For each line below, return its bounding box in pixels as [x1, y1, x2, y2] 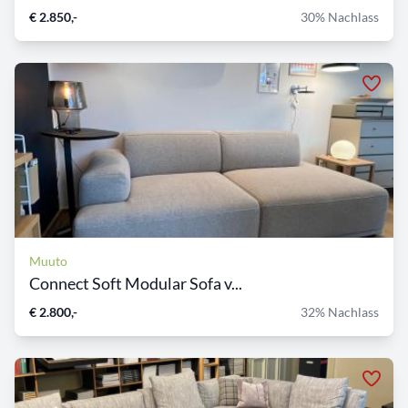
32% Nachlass [301, 304, 379, 321]
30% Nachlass [301, 9, 379, 25]
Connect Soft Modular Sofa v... [29, 273, 242, 294]
